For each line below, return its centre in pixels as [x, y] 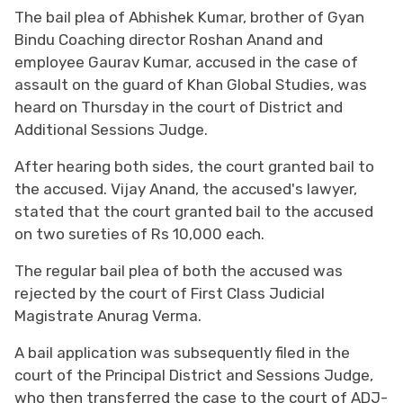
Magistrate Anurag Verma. [108, 315]
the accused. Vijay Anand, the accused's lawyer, [186, 188]
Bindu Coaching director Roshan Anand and [169, 39]
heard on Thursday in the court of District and [179, 107]
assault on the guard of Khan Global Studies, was [191, 84]
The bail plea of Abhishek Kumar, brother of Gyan [189, 17]
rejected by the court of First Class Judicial [170, 293]
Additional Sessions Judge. [111, 129]
